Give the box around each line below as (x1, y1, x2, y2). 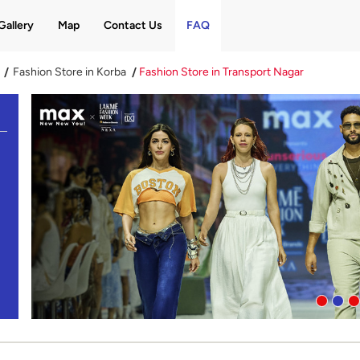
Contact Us (103, 18, 162, 32)
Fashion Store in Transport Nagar (138, 65, 304, 79)
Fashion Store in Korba (12, 65, 126, 79)
